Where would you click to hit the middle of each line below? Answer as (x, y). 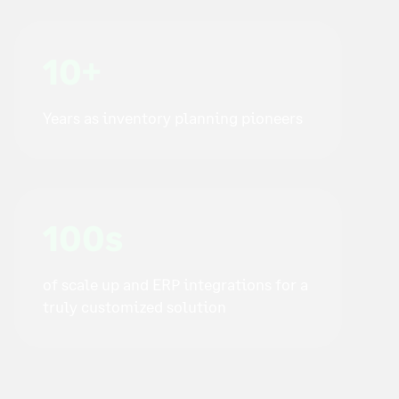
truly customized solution (134, 306)
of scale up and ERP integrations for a (175, 284)
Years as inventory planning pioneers (173, 118)
